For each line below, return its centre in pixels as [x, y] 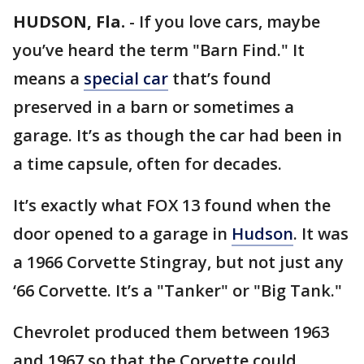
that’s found [220, 78]
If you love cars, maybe [230, 22]
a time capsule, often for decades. [154, 164]
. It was [321, 234]
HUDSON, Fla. [69, 22]
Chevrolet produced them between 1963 [171, 332]
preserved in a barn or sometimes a [154, 107]
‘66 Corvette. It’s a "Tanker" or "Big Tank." [182, 290]
